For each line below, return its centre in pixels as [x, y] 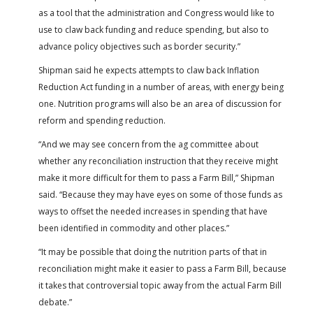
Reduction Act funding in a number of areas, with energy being [161, 87]
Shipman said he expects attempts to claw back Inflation [149, 70]
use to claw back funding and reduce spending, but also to [154, 29]
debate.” [55, 302]
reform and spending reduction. [102, 120]
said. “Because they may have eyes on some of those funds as [160, 194]
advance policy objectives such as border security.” [139, 46]
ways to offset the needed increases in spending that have [153, 211]
